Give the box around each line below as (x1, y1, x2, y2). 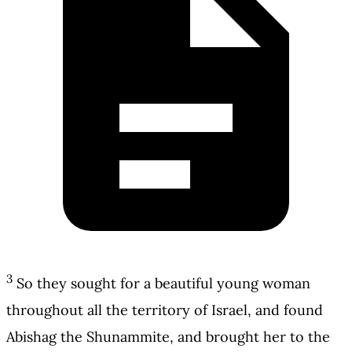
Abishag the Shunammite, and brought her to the (6, 328, 330, 346)
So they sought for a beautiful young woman (16, 274, 310, 293)
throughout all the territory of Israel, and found (6, 301, 323, 320)
